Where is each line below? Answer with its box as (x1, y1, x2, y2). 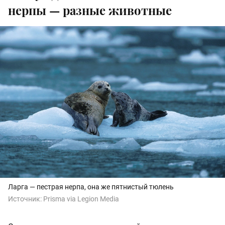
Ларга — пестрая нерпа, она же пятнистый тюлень (8, 183, 174, 191)
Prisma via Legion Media (43, 195, 119, 203)
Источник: (8, 195, 43, 203)
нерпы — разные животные (8, 2, 172, 18)
